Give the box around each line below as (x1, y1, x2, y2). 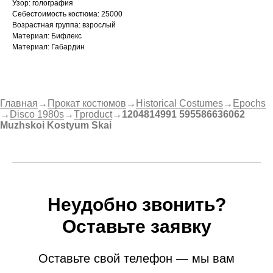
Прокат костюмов (48, 98, 126, 109)
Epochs (233, 98, 266, 109)
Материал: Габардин (12, 43, 85, 52)
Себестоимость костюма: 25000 (12, 10, 122, 19)
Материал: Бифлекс (12, 32, 82, 41)
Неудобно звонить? (47, 194, 226, 215)
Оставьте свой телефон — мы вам (38, 252, 235, 266)
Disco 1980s (10, 109, 64, 120)
